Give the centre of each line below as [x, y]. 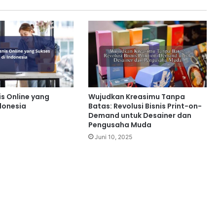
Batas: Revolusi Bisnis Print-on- [145, 106]
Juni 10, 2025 [113, 137]
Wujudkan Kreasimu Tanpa [136, 97]
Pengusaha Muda [120, 125]
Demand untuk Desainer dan [140, 116]
